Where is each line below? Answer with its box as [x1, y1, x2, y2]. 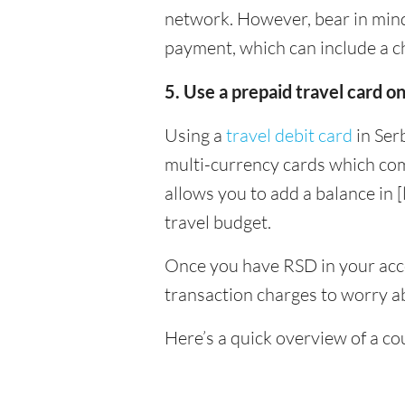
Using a [165, 124, 226, 146]
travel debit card [226, 124, 353, 146]
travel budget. [165, 211, 271, 233]
